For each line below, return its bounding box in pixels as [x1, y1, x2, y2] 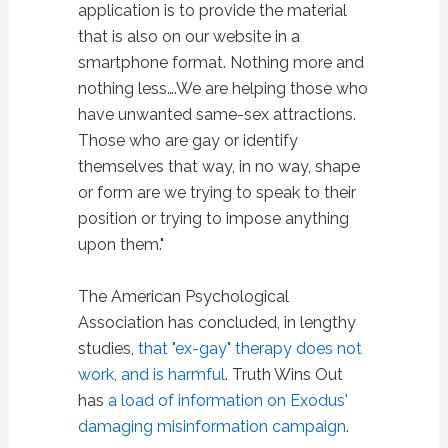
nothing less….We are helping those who [77, 79, 368, 98]
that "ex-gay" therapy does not [137, 339, 362, 358]
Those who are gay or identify [77, 131, 298, 150]
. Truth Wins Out [224, 365, 343, 384]
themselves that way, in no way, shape [77, 157, 360, 176]
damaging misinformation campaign [77, 417, 346, 436]
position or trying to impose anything [77, 209, 349, 228]
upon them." [77, 235, 164, 254]
